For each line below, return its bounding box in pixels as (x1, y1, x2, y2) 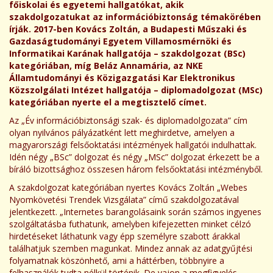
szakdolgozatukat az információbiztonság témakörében (9, 11, 261, 23)
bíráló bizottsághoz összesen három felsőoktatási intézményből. (9, 163, 263, 175)
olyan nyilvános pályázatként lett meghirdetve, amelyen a (9, 127, 235, 138)
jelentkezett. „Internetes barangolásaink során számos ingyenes (9, 206, 261, 218)
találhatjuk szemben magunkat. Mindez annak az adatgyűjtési (9, 243, 252, 254)
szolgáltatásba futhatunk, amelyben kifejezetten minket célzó (9, 218, 251, 230)
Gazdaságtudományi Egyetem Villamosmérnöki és (9, 35, 232, 47)
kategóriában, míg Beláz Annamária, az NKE (9, 60, 203, 71)
